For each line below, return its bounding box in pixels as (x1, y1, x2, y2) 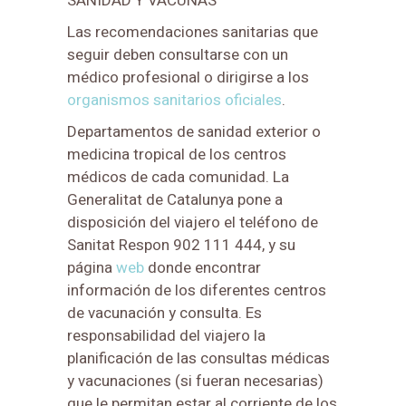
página (67, 256, 116, 279)
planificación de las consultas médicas (67, 346, 330, 370)
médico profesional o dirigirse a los (67, 65, 309, 89)
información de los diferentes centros (67, 278, 326, 302)
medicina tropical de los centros (67, 142, 286, 166)
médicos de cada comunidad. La (67, 165, 289, 188)
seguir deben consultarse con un (67, 43, 288, 66)
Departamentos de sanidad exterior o (67, 120, 321, 143)
